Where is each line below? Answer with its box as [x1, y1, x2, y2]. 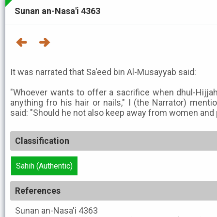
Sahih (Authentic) [16, 161, 73, 170]
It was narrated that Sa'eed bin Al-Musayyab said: [10, 67, 196, 77]
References [15, 186, 61, 196]
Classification [15, 136, 69, 146]
